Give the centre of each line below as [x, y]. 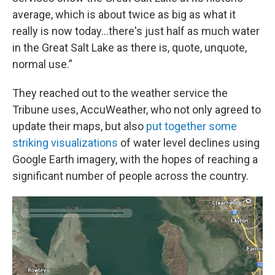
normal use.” [42, 64]
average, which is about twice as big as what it [124, 14]
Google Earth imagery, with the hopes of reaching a [135, 159]
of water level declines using [189, 142]
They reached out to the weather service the [120, 93]
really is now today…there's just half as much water [136, 31]
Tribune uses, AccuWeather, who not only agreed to [137, 109]
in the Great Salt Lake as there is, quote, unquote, [130, 47]
